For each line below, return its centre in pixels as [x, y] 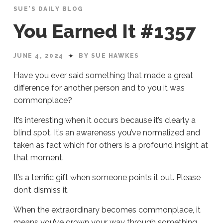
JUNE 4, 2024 [40, 56]
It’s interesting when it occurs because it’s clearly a [104, 120]
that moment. [40, 158]
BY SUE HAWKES [109, 56]
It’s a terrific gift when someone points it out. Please [107, 178]
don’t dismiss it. [42, 190]
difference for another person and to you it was [99, 88]
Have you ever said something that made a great [103, 76]
